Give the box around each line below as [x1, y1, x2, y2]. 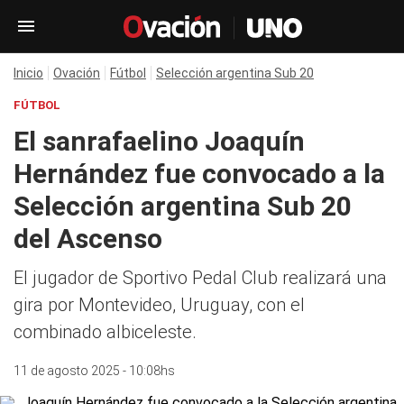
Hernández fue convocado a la [14, 158, 385, 189]
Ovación [53, 66, 100, 80]
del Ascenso [14, 223, 162, 254]
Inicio [14, 66, 43, 80]
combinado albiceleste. [14, 321, 197, 343]
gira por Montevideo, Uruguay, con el [14, 294, 305, 316]
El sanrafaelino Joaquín [14, 125, 305, 157]
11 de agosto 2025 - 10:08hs [14, 363, 175, 378]
